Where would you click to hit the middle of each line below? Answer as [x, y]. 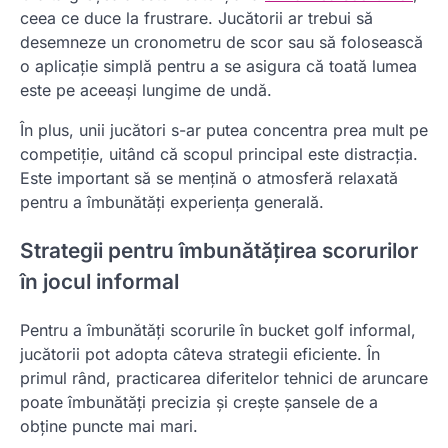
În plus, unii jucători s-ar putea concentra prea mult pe [224, 130]
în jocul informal [99, 281]
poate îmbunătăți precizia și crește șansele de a [199, 401]
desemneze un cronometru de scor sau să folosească [221, 42]
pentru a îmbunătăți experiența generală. [172, 202]
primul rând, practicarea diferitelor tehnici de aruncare [224, 377]
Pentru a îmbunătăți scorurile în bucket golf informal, [218, 329]
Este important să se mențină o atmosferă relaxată [209, 178]
